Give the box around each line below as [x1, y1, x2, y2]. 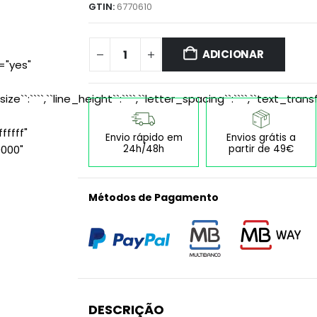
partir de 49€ [229, 142, 294, 156]
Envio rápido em [105, 130, 183, 144]
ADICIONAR [202, 47, 264, 62]
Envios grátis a [226, 130, 296, 144]
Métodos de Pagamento [88, 190, 219, 204]
